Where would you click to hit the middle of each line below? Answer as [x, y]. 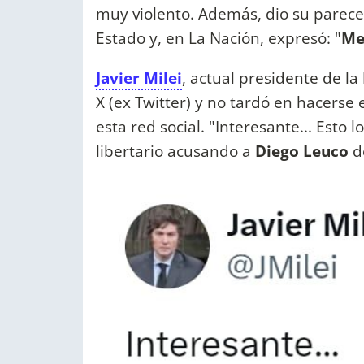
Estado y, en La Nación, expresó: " [219, 38]
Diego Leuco [304, 151]
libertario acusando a [173, 151]
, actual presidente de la [272, 78]
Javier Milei [139, 78]
